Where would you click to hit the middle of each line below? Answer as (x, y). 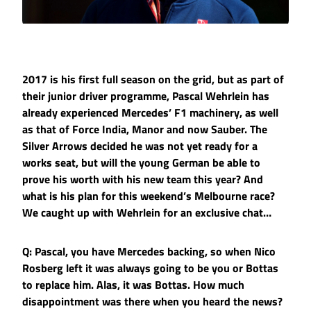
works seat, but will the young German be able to (141, 163)
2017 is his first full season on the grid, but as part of (153, 79)
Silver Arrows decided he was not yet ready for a (140, 146)
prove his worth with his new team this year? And (143, 179)
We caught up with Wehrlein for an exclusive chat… (147, 213)
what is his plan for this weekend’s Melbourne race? (149, 196)
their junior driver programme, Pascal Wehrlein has (146, 96)
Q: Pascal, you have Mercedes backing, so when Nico (149, 252)
